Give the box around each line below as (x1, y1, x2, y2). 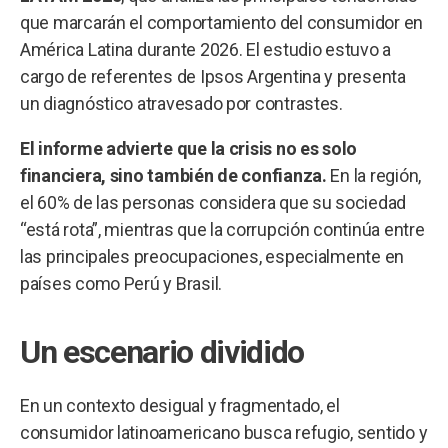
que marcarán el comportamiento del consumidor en (20, 11, 424, 33)
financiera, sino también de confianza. (20, 164, 327, 186)
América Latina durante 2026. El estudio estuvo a (20, 38, 392, 60)
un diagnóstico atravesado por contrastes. (20, 92, 343, 114)
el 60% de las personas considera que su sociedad (20, 191, 407, 213)
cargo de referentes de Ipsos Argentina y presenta (20, 65, 406, 87)
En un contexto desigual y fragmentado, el (20, 394, 340, 416)
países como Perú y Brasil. (20, 272, 222, 294)
